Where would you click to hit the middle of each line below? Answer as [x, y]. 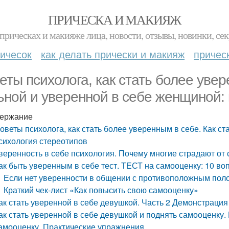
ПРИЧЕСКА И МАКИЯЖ [114, 19]
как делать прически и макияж [113, 54]
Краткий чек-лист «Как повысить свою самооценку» [101, 190]
